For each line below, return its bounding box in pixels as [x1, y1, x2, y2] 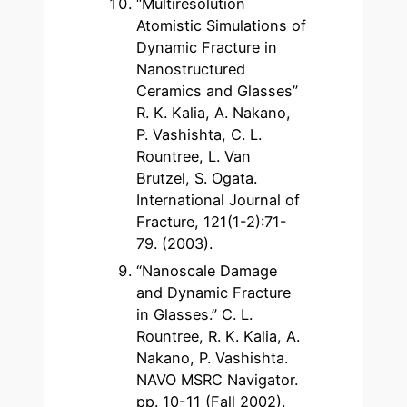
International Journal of [136, 191, 301, 210]
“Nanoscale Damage [136, 262, 278, 281]
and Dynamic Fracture [136, 283, 292, 303]
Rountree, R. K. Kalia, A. [136, 327, 301, 346]
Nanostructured [136, 60, 246, 79]
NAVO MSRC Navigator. [136, 371, 299, 390]
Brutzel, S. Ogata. [136, 169, 258, 188]
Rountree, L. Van [136, 147, 252, 166]
